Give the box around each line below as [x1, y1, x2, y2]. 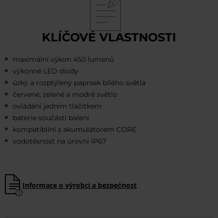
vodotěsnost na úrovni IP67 [13, 137, 106, 146]
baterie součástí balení [13, 113, 89, 123]
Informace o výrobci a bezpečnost [22, 181, 137, 190]
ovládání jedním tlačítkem [13, 102, 102, 111]
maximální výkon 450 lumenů [13, 55, 114, 64]
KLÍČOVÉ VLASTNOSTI [42, 30, 176, 45]
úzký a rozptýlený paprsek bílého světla [13, 78, 145, 88]
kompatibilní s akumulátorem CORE [13, 125, 136, 134]
